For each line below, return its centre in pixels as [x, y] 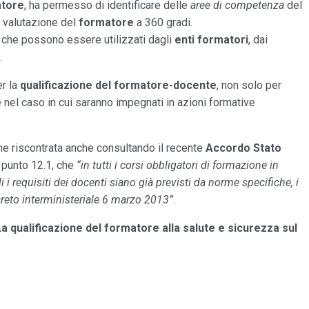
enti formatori [211, 40]
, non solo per [249, 85]
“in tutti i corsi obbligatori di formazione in [178, 165]
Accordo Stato [243, 148]
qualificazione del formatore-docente [118, 85]
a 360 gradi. [163, 22]
